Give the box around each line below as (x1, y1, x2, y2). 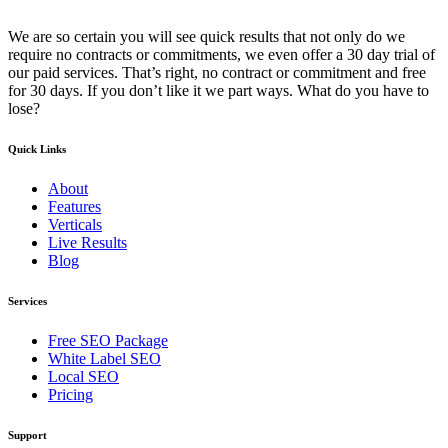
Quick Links (8, 142, 66, 155)
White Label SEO (48, 349, 161, 367)
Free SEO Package (48, 331, 168, 349)
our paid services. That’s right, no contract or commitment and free (8, 63, 426, 81)
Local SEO (48, 367, 119, 385)
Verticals (48, 215, 102, 233)
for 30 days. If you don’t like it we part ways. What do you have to (8, 81, 429, 99)
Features (48, 197, 101, 215)
